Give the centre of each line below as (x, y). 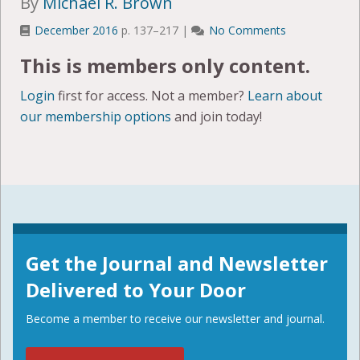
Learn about (285, 96)
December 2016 (77, 31)
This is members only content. (165, 66)
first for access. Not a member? (151, 96)
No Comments (247, 31)
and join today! (217, 117)
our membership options (96, 117)
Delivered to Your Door (136, 290)
